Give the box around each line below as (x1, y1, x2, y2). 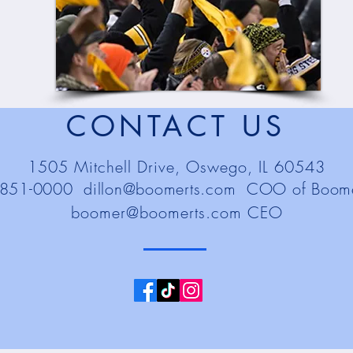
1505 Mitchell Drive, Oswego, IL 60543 (28, 156, 325, 177)
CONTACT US (65, 108, 286, 145)
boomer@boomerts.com (70, 202, 242, 223)
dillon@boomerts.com (84, 178, 236, 199)
